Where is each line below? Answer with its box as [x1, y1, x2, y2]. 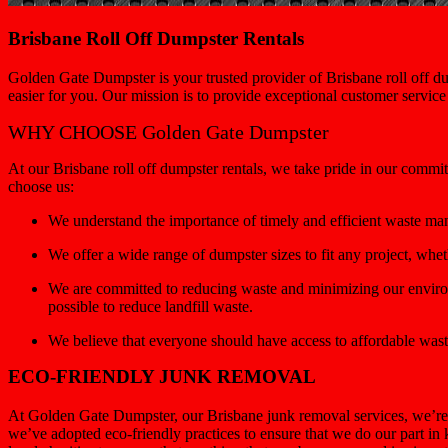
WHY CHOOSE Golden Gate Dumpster [8, 121, 329, 144]
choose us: [8, 178, 74, 196]
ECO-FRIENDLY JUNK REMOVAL [8, 366, 316, 388]
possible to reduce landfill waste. [48, 298, 253, 316]
